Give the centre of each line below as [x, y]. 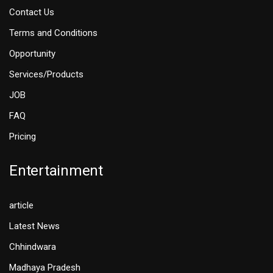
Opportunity [32, 54]
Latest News [34, 226]
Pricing [23, 137]
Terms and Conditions [53, 33]
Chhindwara [33, 247]
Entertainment [56, 171]
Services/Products [46, 75]
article [21, 206]
